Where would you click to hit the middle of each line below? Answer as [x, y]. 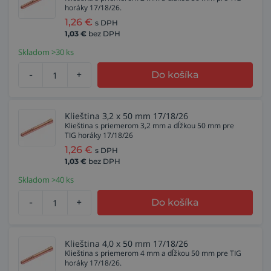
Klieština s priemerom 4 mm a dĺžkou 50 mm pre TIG [153, 253]
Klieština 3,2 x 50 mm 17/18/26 [126, 116]
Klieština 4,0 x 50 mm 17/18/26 [126, 243]
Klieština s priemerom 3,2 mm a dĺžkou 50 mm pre [149, 126]
